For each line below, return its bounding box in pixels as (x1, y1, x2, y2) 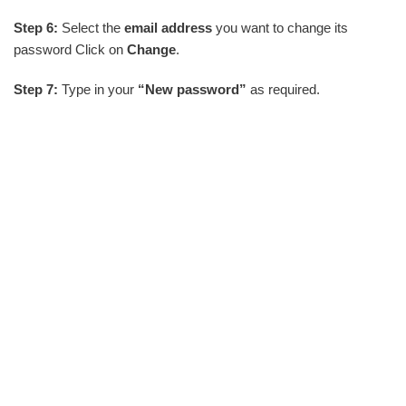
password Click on (14, 41, 127, 57)
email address (124, 19, 212, 35)
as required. (246, 81, 320, 97)
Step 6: (14, 19, 58, 35)
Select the (58, 19, 124, 35)
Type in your (58, 81, 138, 97)
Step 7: (14, 81, 58, 97)
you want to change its (212, 19, 348, 35)
